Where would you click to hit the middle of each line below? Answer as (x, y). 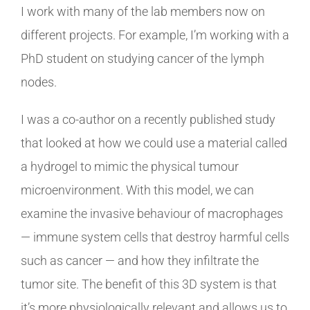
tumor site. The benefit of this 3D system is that (149, 284)
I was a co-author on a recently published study (148, 119)
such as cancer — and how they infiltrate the (140, 260)
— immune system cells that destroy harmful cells (155, 237)
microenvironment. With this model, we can (137, 190)
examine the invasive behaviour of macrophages (152, 213)
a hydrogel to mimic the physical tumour (130, 166)
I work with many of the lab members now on (143, 11)
